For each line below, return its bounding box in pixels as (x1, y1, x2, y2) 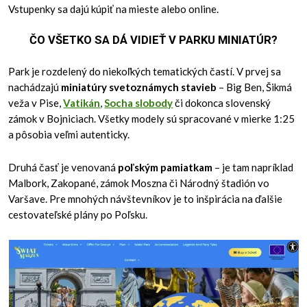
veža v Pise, (8, 97, 64, 110)
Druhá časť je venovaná (8, 161, 119, 174)
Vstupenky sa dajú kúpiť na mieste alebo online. (8, 3, 219, 16)
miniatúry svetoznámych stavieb (61, 81, 217, 94)
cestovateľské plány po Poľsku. (8, 208, 148, 221)
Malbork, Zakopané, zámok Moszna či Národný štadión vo (8, 177, 270, 190)
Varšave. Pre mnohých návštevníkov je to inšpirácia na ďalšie (8, 193, 283, 206)
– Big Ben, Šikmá (217, 81, 293, 94)
